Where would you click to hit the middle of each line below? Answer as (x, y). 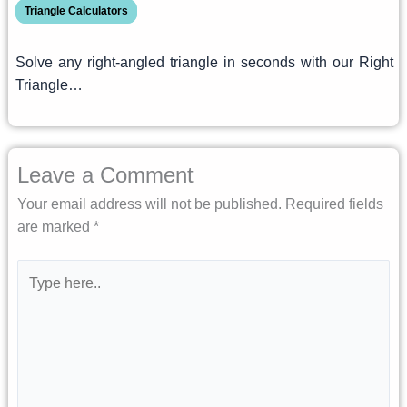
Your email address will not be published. (149, 203)
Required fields (334, 203)
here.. (34, 293)
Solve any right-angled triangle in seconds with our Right (204, 62)
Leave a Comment (105, 174)
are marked (55, 226)
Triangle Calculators (76, 10)
